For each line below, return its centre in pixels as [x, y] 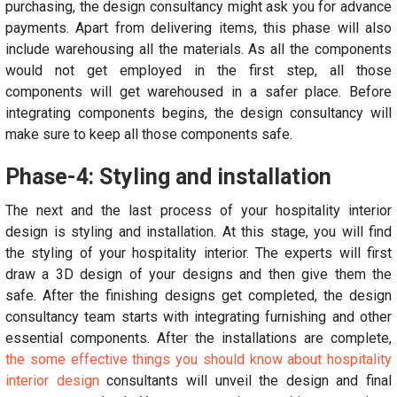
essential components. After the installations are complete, [198, 338]
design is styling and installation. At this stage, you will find [198, 231]
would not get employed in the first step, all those [198, 70]
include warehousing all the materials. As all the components [198, 49]
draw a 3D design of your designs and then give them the [198, 274]
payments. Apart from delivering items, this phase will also [198, 27]
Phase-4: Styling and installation [168, 176]
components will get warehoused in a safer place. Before [198, 91]
